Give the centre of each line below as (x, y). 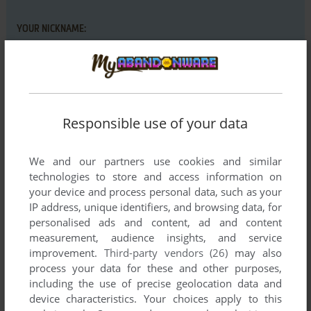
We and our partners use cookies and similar (155, 161)
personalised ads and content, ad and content (155, 222)
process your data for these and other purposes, (155, 268)
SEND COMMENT (155, 260)
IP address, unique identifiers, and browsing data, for (155, 207)
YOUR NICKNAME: (51, 29)
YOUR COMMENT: (51, 86)
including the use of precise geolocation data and (155, 283)
